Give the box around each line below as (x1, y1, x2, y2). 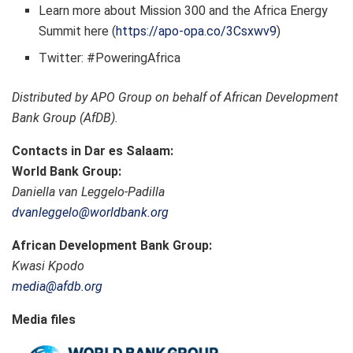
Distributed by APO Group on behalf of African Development (12, 89, 338, 105)
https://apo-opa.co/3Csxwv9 (116, 23, 277, 39)
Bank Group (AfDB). (12, 110, 118, 125)
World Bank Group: (12, 163, 121, 179)
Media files (12, 311, 76, 327)
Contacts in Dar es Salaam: (12, 143, 173, 158)
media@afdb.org (12, 278, 102, 294)
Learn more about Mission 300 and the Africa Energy (39, 2, 329, 18)
